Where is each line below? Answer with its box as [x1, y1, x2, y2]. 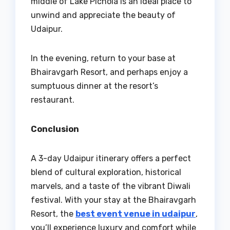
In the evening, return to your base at [31, 53, 176, 64]
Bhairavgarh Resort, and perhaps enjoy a [31, 67, 188, 78]
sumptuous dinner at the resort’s [31, 81, 158, 91]
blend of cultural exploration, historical [31, 167, 181, 178]
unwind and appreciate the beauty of [31, 10, 176, 21]
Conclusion [31, 124, 79, 135]
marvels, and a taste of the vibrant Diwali [31, 181, 190, 191]
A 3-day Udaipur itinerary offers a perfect [31, 154, 191, 164]
